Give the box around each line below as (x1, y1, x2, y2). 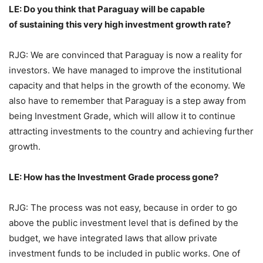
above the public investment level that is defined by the (9, 217, 238, 229)
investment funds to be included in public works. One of (9, 248, 240, 259)
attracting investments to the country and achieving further (9, 126, 254, 137)
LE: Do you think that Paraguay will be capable (9, 4, 205, 15)
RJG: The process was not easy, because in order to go (9, 202, 237, 214)
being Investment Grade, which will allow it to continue (9, 110, 235, 122)
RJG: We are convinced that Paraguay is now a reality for (9, 49, 242, 61)
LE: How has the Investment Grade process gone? (9, 171, 218, 183)
